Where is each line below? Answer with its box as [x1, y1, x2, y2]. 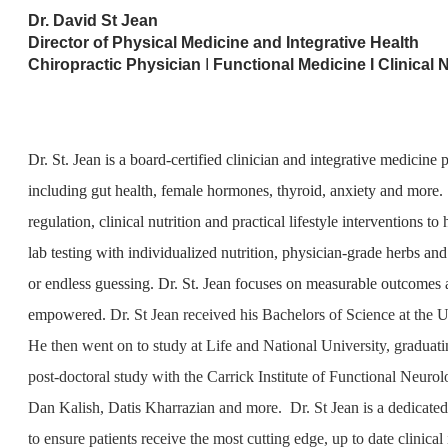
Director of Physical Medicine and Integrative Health [28, 34, 419, 52]
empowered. [28, 306, 110, 324]
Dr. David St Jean [28, 12, 162, 30]
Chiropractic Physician [28, 56, 201, 74]
